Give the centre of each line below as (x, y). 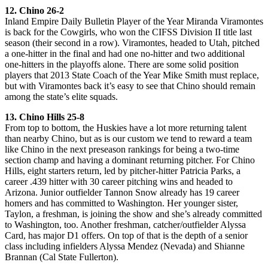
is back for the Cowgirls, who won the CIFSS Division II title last (128, 32)
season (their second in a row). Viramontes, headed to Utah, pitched (132, 42)
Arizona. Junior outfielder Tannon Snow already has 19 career (122, 192)
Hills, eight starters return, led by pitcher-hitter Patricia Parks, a (123, 170)
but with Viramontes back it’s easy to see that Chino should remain (130, 86)
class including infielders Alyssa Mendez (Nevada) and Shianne (125, 246)
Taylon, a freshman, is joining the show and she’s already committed (133, 214)
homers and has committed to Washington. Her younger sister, (121, 203)
